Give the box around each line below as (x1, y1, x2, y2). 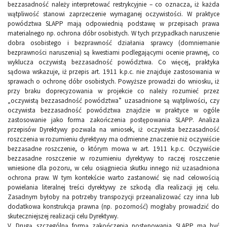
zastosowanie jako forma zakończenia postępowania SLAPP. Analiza (8, 116, 219, 125)
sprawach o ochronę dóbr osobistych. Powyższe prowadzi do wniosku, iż (8, 77, 219, 86)
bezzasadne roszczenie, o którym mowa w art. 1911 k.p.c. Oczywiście (8, 144, 219, 154)
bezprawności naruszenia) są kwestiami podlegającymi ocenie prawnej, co (8, 48, 219, 57)
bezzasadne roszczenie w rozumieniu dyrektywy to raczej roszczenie (8, 154, 219, 163)
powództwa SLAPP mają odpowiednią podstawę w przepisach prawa (8, 19, 219, 28)
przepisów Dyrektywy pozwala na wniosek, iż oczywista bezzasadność (8, 125, 219, 134)
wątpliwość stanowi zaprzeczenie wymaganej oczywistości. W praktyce (8, 10, 219, 19)
